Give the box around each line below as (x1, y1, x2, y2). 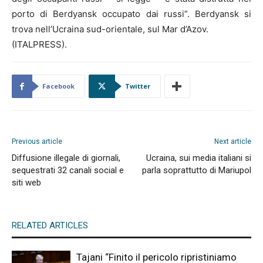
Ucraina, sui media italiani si (146, 153, 251, 164)
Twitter (125, 82, 150, 91)
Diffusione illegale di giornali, (12, 153, 120, 164)
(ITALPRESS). (12, 39, 67, 50)
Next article (214, 137, 251, 146)
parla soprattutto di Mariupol (142, 165, 251, 176)
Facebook (42, 82, 75, 91)
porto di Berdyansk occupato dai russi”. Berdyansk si (12, 8, 251, 20)
